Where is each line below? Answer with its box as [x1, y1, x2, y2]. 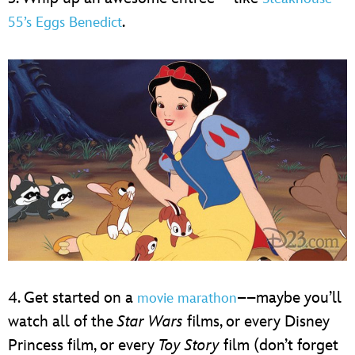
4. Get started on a [8, 288, 137, 308]
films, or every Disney [183, 312, 330, 332]
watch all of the [8, 312, 117, 332]
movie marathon [137, 290, 237, 307]
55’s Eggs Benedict [8, 14, 122, 32]
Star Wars [117, 312, 183, 332]
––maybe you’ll [237, 288, 342, 308]
